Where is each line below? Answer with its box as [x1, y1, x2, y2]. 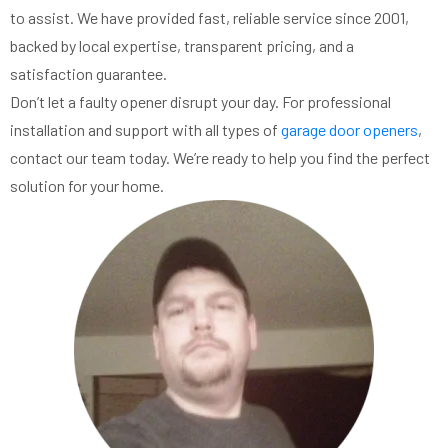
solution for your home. [10, 176, 164, 196]
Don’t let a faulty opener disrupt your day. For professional [10, 92, 391, 112]
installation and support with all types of [10, 120, 281, 140]
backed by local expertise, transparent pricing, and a [10, 36, 354, 56]
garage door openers [281, 120, 418, 140]
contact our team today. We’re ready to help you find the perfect [10, 148, 430, 168]
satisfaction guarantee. [10, 64, 167, 84]
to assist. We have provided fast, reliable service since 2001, [10, 8, 409, 28]
